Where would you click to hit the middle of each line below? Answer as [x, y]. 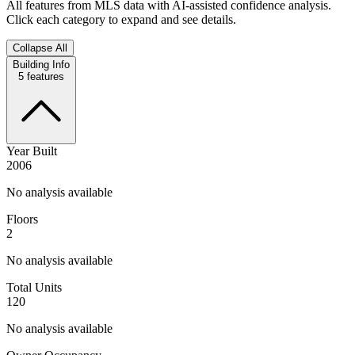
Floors [22, 219]
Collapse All [40, 48]
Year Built [32, 151]
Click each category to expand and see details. [121, 19]
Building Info [41, 64]
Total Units [34, 287]
